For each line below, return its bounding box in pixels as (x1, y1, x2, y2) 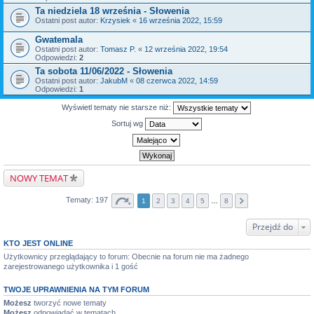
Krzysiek (100, 16, 130, 25)
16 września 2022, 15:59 (139, 16, 222, 25)
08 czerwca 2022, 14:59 (136, 76, 218, 85)
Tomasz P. (100, 45, 136, 53)
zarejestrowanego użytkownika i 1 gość (4, 262, 138, 271)
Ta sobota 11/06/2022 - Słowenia (35, 66, 172, 76)
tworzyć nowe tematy (32, 299, 107, 307)
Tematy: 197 (66, 196, 110, 205)
